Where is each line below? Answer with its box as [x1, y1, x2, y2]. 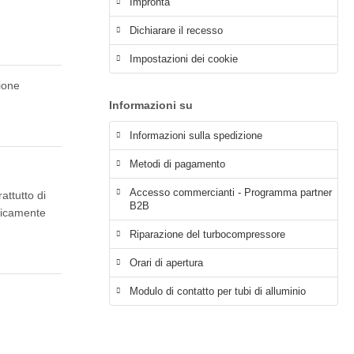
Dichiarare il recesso [130, 24, 223, 36]
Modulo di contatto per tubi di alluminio [130, 285, 306, 297]
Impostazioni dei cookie [130, 53, 238, 65]
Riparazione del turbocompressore [130, 228, 285, 240]
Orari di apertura [130, 257, 203, 269]
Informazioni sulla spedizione [130, 130, 262, 141]
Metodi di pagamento [130, 158, 225, 170]
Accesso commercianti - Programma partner [130, 186, 332, 198]
